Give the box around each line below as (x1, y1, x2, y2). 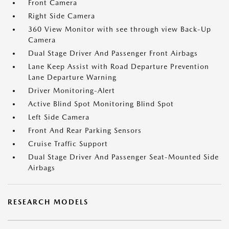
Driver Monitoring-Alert (28, 86, 115, 95)
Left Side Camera (28, 113, 89, 121)
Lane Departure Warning (28, 73, 117, 81)
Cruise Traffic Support (28, 140, 108, 148)
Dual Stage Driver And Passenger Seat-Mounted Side (28, 153, 219, 161)
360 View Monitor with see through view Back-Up (28, 25, 211, 33)
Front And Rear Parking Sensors (28, 126, 142, 134)
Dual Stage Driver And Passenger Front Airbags (28, 49, 198, 57)
